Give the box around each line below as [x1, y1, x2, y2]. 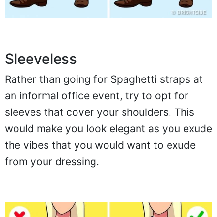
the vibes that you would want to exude [5, 139, 196, 151]
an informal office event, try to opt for [5, 89, 188, 102]
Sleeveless [5, 50, 77, 67]
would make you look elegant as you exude [5, 122, 212, 135]
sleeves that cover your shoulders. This [5, 106, 194, 118]
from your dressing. [5, 155, 99, 168]
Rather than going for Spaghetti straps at [5, 73, 203, 85]
